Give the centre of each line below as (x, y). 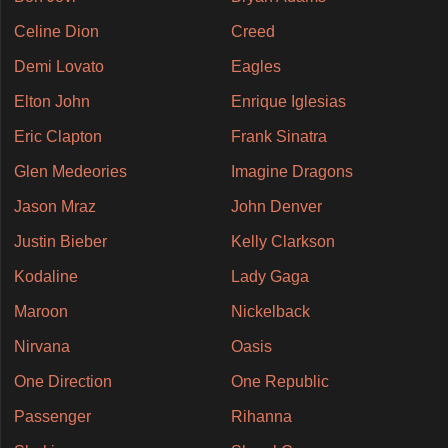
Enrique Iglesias (288, 101)
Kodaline (45, 276)
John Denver (276, 206)
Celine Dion (56, 31)
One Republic (279, 381)
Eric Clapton (57, 136)
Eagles (255, 66)
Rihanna (261, 416)
